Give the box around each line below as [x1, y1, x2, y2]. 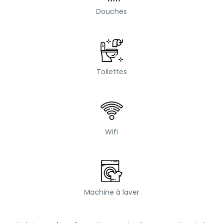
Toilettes [96, 66, 127, 77]
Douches [96, 6, 127, 16]
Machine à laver [84, 187, 139, 197]
